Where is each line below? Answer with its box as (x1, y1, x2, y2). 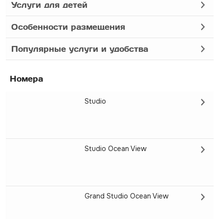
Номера (9, 74, 43, 83)
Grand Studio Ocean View (84, 192, 169, 200)
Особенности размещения (11, 22, 125, 31)
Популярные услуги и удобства (11, 44, 148, 53)
